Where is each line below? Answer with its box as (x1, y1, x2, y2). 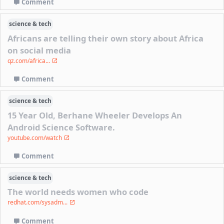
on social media (7, 44, 71, 56)
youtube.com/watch (7, 133, 64, 142)
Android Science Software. (7, 121, 115, 133)
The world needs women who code (7, 186, 149, 198)
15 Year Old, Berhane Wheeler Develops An (7, 109, 182, 121)
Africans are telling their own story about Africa (7, 32, 204, 44)
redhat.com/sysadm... (7, 198, 69, 207)
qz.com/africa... (7, 56, 52, 65)
